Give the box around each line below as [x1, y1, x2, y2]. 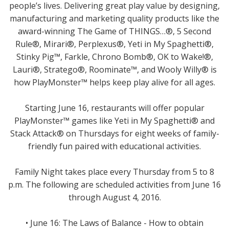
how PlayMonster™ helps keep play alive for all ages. [14, 76, 215, 88]
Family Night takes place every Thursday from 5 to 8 [15, 166, 214, 177]
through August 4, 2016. [68, 191, 161, 203]
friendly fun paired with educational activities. [28, 140, 201, 152]
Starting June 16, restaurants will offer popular [25, 102, 204, 113]
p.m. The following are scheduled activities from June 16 [8, 178, 221, 190]
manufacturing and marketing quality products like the [10, 12, 219, 24]
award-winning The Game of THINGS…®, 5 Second [18, 25, 211, 37]
